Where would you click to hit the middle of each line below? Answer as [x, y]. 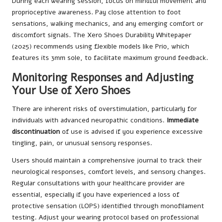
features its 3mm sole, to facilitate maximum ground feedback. [110, 58]
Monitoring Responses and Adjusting [103, 78]
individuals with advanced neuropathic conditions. [89, 120]
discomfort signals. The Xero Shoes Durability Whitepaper [102, 35]
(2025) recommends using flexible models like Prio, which [101, 47]
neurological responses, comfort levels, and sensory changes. [109, 172]
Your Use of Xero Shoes [71, 91]
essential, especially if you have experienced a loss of [96, 195]
